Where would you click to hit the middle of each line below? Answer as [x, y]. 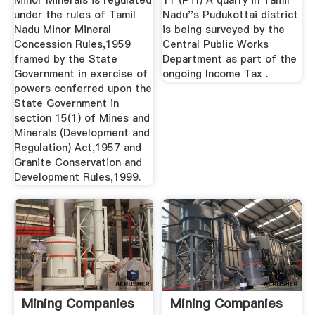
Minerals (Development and [82, 133]
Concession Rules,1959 [72, 45]
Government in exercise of [81, 74]
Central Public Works [216, 45]
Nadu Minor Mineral [62, 30]
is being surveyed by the [224, 30]
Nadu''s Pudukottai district [231, 15]
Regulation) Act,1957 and [77, 148]
